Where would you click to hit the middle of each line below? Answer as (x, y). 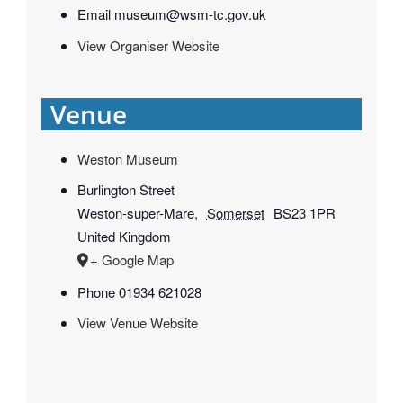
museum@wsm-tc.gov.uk (190, 14)
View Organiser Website (148, 45)
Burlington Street (125, 190)
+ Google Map (131, 260)
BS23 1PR (304, 213)
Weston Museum (127, 158)
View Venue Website (137, 323)
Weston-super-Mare (135, 213)
